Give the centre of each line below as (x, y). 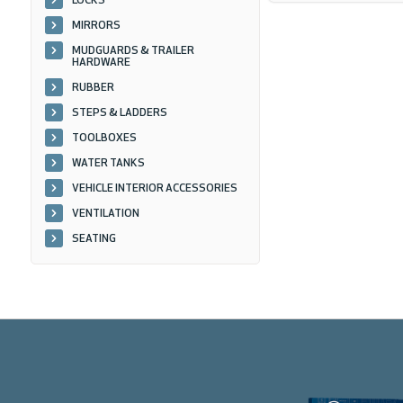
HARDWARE (101, 63)
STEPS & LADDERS (119, 113)
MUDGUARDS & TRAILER (133, 51)
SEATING (94, 239)
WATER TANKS (108, 164)
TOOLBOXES (104, 139)
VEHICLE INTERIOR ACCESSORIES (154, 189)
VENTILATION (105, 214)
